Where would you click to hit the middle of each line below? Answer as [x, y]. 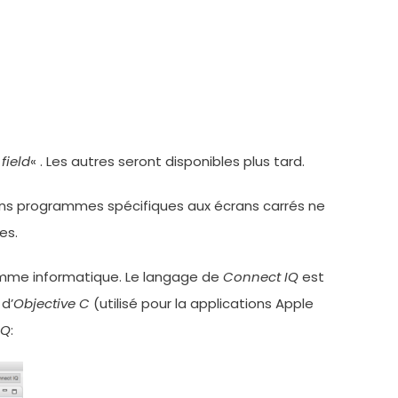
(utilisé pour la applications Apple [202, 303]
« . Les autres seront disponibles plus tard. [167, 161]
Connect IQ [261, 277]
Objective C [52, 303]
